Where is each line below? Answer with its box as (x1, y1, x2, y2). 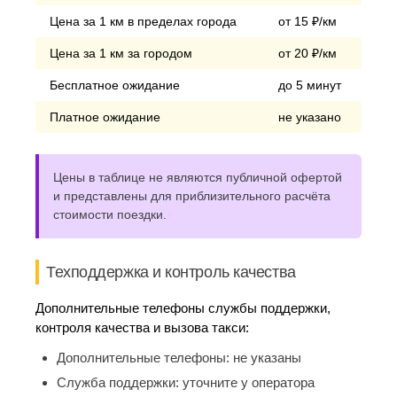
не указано (278, 110, 341, 124)
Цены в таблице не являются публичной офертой (53, 170, 342, 184)
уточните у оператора (183, 375, 315, 390)
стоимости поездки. (53, 207, 167, 222)
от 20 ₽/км (278, 46, 337, 60)
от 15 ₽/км (278, 14, 337, 28)
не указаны (233, 350, 301, 365)
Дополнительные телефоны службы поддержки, (35, 300, 331, 315)
